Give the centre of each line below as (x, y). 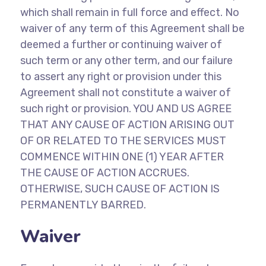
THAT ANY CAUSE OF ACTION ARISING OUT (127, 125)
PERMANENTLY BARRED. (83, 205)
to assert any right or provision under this (121, 77)
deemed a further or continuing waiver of (121, 45)
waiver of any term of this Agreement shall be (132, 28)
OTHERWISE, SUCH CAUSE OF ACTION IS (120, 189)
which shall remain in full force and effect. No (129, 12)
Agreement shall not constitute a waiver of (125, 93)
